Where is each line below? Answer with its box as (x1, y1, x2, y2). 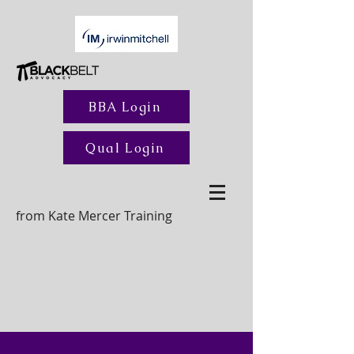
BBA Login (88, 98, 161, 115)
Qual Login (85, 139, 164, 156)
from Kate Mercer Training (16, 207, 172, 224)
